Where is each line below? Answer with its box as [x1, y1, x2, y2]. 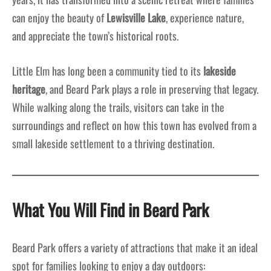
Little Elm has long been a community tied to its [12, 63, 203, 79]
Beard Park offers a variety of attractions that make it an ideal [12, 240, 258, 256]
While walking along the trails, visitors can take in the [12, 99, 224, 116]
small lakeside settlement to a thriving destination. [12, 135, 214, 152]
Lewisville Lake [106, 10, 166, 26]
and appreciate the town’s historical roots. [12, 28, 178, 44]
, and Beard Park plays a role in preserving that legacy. [45, 81, 258, 97]
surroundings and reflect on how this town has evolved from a [12, 117, 256, 134]
